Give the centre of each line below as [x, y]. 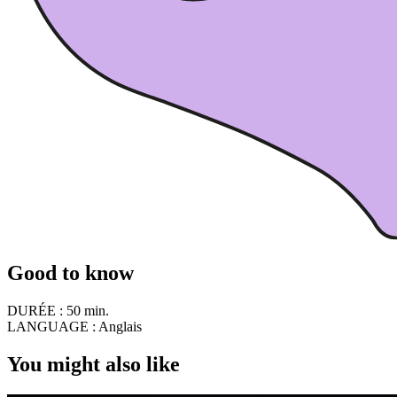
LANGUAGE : [51, 327]
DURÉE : [37, 311]
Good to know [70, 273]
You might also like [93, 365]
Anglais [119, 327]
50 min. [88, 311]
